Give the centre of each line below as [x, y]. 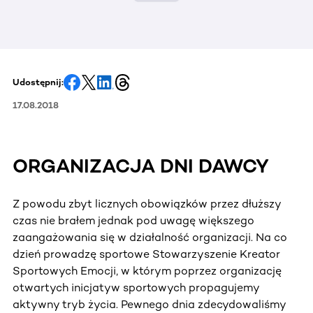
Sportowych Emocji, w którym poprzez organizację [147, 270]
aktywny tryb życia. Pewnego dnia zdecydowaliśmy [149, 304]
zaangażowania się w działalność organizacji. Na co [150, 237]
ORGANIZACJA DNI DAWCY [141, 166]
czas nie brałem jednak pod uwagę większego [133, 220]
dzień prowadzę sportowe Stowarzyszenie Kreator [146, 254]
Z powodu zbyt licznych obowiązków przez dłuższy [147, 203]
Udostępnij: [38, 82]
